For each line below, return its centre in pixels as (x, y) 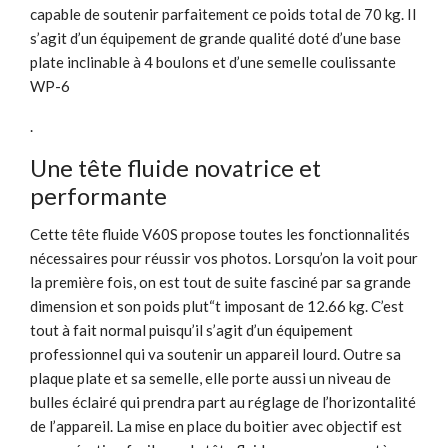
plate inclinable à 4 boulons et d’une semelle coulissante (213, 61)
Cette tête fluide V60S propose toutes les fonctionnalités (220, 233)
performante (98, 195)
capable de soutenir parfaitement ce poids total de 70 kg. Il (223, 13)
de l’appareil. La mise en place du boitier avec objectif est (216, 425)
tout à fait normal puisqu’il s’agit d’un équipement (191, 329)
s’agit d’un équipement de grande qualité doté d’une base (215, 37)
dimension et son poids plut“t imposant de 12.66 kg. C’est (217, 305)
